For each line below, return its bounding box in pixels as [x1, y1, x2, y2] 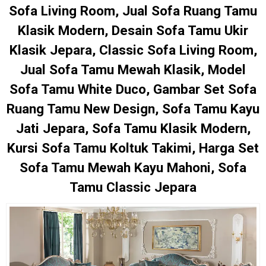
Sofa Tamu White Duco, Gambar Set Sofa [9, 81, 256, 97]
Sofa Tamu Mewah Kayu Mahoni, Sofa [20, 159, 246, 175]
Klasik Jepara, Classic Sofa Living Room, [9, 42, 257, 58]
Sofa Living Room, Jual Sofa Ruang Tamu [9, 2, 257, 18]
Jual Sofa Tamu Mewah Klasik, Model [20, 61, 246, 77]
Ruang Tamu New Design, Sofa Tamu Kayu [7, 100, 259, 116]
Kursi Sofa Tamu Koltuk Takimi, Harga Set [7, 140, 259, 156]
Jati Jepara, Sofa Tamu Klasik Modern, [15, 120, 251, 136]
